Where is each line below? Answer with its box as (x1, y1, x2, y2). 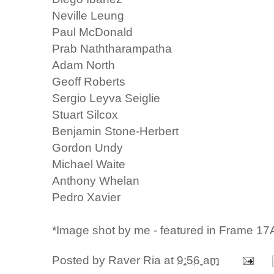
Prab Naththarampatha (52, 42, 172, 56)
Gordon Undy (52, 141, 124, 155)
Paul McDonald (52, 25, 133, 39)
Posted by (52, 253, 109, 267)
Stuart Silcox (52, 108, 119, 122)
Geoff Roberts (52, 75, 126, 89)
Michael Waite (52, 157, 126, 171)
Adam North (52, 58, 116, 72)
